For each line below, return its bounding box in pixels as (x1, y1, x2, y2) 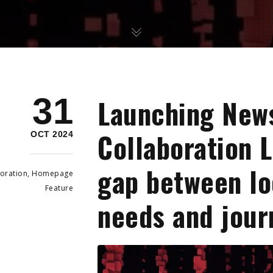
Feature (44, 183, 74, 193)
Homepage (32, 168, 74, 179)
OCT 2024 (30, 129, 74, 139)
